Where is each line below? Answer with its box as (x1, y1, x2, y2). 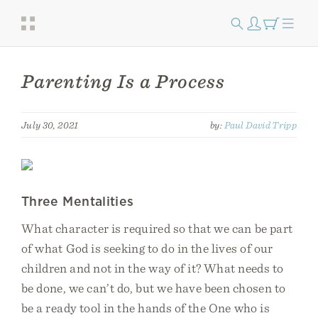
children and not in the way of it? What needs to (21, 261, 284, 275)
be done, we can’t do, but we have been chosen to (21, 280, 286, 295)
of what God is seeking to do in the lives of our (21, 241, 273, 256)
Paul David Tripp (224, 119, 297, 131)
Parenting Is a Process (21, 70, 225, 93)
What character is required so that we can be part (21, 221, 293, 236)
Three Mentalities (21, 194, 134, 209)
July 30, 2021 (21, 119, 79, 131)
